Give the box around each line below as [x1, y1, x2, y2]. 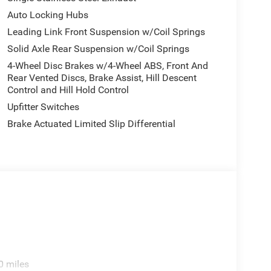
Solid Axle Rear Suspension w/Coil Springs [7, 43, 189, 55]
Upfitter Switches [7, 101, 79, 113]
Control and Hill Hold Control [7, 84, 129, 96]
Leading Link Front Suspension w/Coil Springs [7, 26, 205, 38]
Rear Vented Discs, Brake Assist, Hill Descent [7, 72, 197, 84]
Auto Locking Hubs [7, 9, 88, 21]
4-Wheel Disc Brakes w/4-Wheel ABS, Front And [7, 60, 208, 72]
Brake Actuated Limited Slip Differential [7, 118, 175, 130]
